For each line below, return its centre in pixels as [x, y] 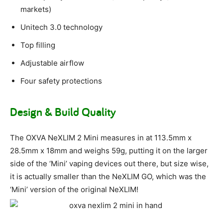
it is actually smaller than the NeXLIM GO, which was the [108, 177]
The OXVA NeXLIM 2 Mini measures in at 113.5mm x [101, 138]
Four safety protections [61, 81]
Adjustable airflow [52, 63]
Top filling [38, 45]
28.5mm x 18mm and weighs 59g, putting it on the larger [109, 151]
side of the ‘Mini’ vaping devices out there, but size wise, [109, 164]
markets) [36, 9]
